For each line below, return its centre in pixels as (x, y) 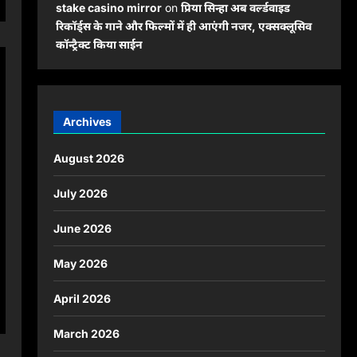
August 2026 (88, 158)
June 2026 (82, 228)
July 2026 (80, 193)
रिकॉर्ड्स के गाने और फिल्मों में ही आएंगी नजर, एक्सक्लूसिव (183, 26)
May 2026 (80, 263)
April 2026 (82, 298)
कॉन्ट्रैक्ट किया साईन (99, 45)
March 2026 (86, 333)
